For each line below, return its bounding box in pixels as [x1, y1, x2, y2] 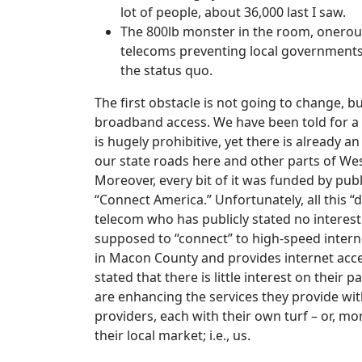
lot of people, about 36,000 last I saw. [120, 3, 346, 21]
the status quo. [120, 61, 213, 79]
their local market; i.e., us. [95, 326, 250, 344]
